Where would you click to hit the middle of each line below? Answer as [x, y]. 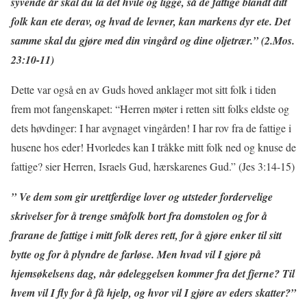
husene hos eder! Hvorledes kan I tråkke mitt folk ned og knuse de [153, 147]
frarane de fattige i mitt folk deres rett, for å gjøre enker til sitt [146, 235]
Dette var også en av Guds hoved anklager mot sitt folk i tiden [144, 89]
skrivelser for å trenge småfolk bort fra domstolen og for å [139, 216]
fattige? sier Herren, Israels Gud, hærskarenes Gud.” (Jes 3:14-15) [153, 166]
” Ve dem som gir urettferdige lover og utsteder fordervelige [142, 196]
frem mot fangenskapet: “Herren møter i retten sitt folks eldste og [150, 108]
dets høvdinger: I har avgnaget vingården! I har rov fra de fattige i [151, 127]
